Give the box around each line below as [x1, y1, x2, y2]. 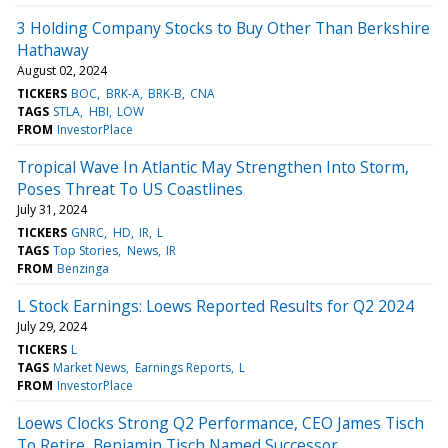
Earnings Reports [134, 358, 231, 376]
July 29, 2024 [17, 317, 87, 335]
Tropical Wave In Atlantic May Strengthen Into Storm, [17, 155, 409, 178]
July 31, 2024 [17, 200, 87, 218]
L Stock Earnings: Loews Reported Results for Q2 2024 [17, 294, 414, 317]
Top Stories [53, 241, 119, 259]
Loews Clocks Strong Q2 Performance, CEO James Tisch [17, 411, 424, 434]
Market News [53, 358, 127, 376]
